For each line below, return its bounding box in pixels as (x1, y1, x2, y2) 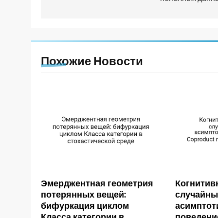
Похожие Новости (41, 53, 143, 68)
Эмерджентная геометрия (41, 177, 153, 188)
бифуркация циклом (41, 200, 129, 211)
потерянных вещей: (41, 188, 126, 200)
